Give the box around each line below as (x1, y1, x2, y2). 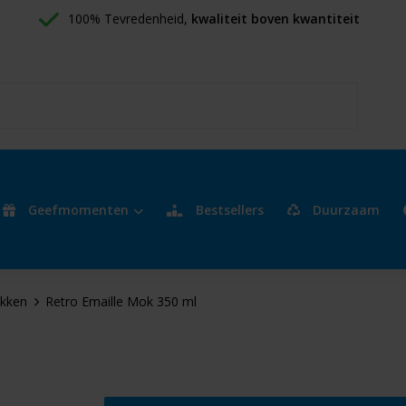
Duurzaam (308, 200, 380, 218)
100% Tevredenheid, (68, 10, 191, 27)
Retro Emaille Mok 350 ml (44, 293, 197, 310)
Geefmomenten (24, 200, 129, 218)
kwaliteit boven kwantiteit (191, 10, 360, 27)
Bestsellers (191, 200, 264, 218)
